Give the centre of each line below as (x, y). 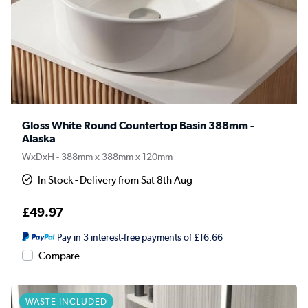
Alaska (39, 139)
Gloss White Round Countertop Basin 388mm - (138, 126)
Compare (59, 256)
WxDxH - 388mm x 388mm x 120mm (97, 157)
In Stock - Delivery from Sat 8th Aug (115, 180)
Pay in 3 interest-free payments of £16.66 (140, 238)
